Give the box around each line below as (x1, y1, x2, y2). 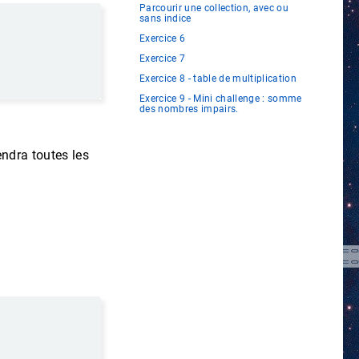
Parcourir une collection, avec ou (139, 2, 288, 14)
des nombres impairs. (139, 103, 239, 115)
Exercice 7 (139, 53, 186, 65)
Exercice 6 (139, 33, 186, 45)
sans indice (139, 13, 192, 25)
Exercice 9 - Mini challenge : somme (139, 93, 302, 105)
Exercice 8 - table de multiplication (139, 73, 296, 85)
